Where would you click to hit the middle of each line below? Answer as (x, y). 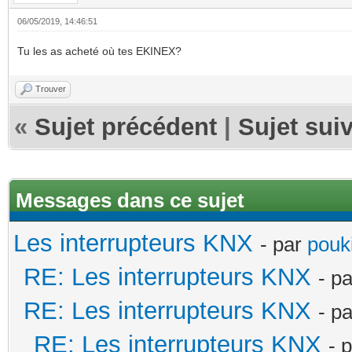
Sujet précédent (126, 126)
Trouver (51, 88)
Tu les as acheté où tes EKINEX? (99, 51)
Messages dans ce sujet (130, 200)
